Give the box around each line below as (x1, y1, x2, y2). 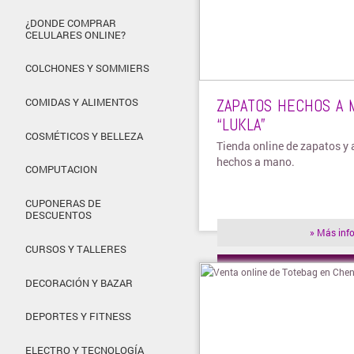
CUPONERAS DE (25, 197, 101, 210)
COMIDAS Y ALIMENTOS (25, 96, 138, 109)
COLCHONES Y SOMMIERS (25, 62, 149, 75)
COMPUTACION (25, 163, 97, 176)
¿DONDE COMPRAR (25, 16, 116, 29)
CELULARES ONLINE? (25, 28, 126, 41)
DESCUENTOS (25, 209, 92, 222)
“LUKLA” (217, 114, 265, 135)
